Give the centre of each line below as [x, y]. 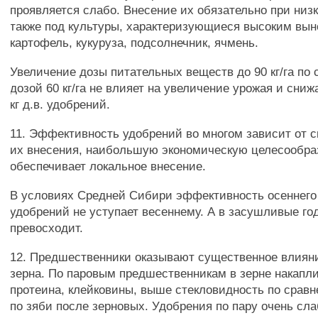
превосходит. [47, 228]
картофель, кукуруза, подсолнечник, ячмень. [135, 43]
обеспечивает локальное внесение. [108, 166]
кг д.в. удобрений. [60, 104]
